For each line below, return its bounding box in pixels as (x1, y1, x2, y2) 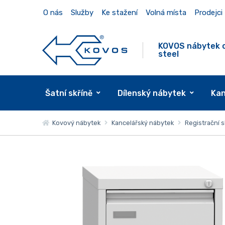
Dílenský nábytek (117, 88, 186, 98)
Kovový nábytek (49, 119, 100, 127)
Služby (70, 8, 93, 17)
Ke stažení (101, 8, 138, 17)
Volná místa (145, 8, 186, 17)
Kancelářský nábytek (111, 119, 174, 127)
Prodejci (194, 8, 222, 17)
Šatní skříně (45, 88, 92, 98)
